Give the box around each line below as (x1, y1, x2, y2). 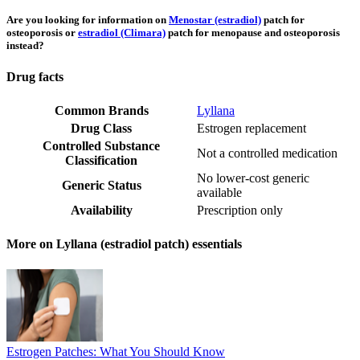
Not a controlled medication (197, 146, 337, 161)
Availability (70, 203, 133, 218)
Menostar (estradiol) (169, 13, 261, 26)
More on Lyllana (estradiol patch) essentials (6, 237, 242, 252)
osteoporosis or (6, 26, 78, 39)
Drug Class (71, 121, 132, 136)
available (197, 186, 242, 200)
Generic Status (61, 178, 141, 193)
